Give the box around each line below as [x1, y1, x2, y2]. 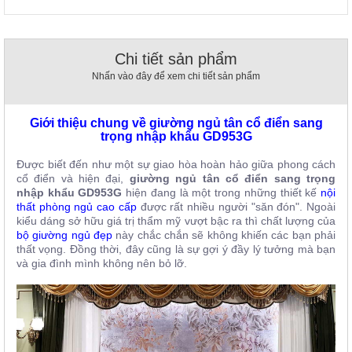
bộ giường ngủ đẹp [16, 228, 112, 241]
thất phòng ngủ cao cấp [16, 200, 137, 213]
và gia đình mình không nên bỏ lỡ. [16, 256, 187, 269]
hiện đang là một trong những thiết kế [122, 185, 321, 199]
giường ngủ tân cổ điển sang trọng [129, 171, 336, 185]
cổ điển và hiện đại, [16, 171, 130, 185]
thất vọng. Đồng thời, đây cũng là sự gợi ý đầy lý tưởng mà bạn [16, 242, 335, 255]
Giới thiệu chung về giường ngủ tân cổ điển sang [29, 115, 323, 130]
